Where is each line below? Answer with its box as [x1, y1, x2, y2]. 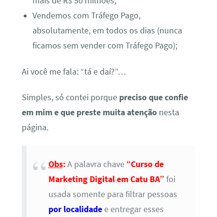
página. [21, 122, 48, 133]
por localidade [48, 203, 102, 215]
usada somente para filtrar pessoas [48, 188, 177, 200]
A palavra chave [65, 158, 126, 170]
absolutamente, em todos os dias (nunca [32, 25, 183, 36]
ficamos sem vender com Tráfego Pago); [32, 40, 178, 51]
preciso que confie [119, 92, 188, 103]
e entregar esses [102, 203, 164, 215]
